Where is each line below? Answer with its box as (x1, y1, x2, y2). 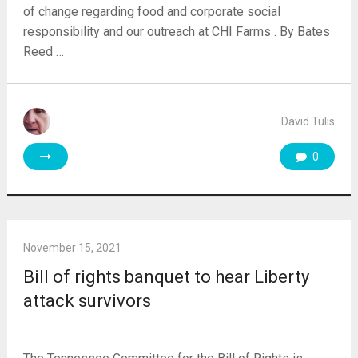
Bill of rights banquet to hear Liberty (22, 266, 309, 287)
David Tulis (281, 114, 336, 128)
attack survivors (22, 290, 151, 311)
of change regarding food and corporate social (22, 3, 280, 19)
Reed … (22, 43, 64, 59)
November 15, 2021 (22, 241, 121, 254)
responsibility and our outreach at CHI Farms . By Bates (22, 23, 330, 39)
